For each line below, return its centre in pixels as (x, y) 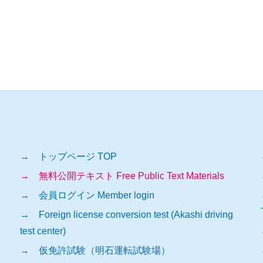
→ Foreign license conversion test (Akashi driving (127, 215)
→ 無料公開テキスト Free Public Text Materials (122, 176)
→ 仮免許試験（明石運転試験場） (95, 250)
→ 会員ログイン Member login (87, 195)
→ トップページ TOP (68, 156)
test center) (43, 231)
